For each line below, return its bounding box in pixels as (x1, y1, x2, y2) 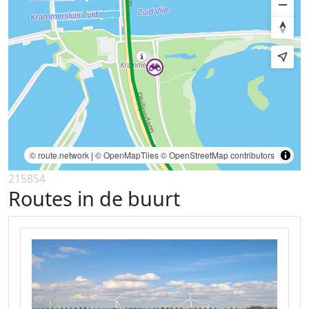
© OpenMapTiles (95, 148, 159, 161)
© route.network (30, 148, 89, 161)
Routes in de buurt (8, 184, 180, 212)
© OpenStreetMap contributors (161, 148, 275, 161)
